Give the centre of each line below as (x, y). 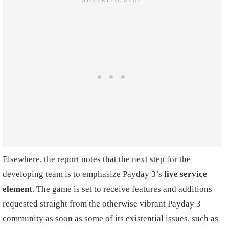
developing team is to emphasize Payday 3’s (83, 174)
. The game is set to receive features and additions (122, 189)
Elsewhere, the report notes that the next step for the (97, 159)
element (17, 189)
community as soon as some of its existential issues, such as (110, 218)
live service (186, 174)
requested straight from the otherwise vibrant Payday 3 (102, 203)
